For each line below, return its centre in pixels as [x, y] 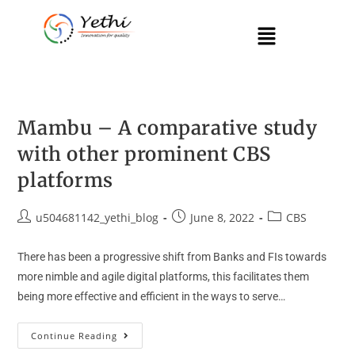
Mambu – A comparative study [168, 128]
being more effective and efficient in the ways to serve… [152, 296]
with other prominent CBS [144, 154]
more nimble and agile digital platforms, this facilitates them [164, 277]
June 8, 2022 [223, 218]
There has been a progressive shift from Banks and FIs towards [172, 257]
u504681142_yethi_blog [97, 218]
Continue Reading [74, 336]
